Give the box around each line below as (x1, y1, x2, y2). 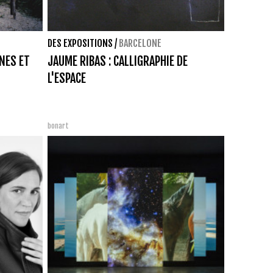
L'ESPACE (48, 70, 86, 86)
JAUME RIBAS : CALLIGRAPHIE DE (48, 53, 188, 69)
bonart (48, 121, 69, 130)
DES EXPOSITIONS (48, 37, 113, 49)
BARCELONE (119, 37, 161, 49)
